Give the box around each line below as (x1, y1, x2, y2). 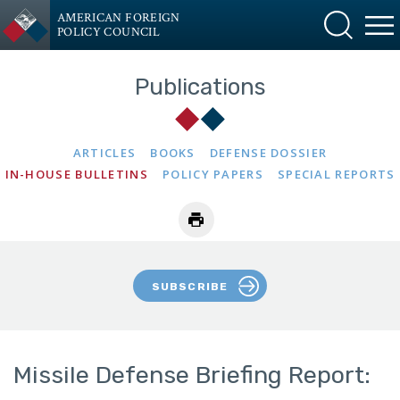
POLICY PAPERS (162, 166, 263, 182)
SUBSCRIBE (151, 279, 229, 293)
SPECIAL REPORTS (277, 166, 396, 182)
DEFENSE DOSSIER (209, 145, 328, 161)
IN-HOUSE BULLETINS (4, 166, 148, 182)
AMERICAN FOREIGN (57, 10, 180, 26)
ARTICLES (72, 145, 137, 161)
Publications (134, 73, 266, 101)
